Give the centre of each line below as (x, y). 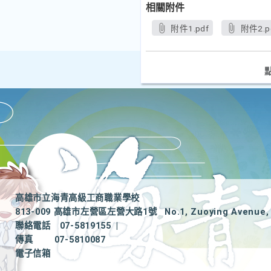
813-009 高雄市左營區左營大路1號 (86, 212)
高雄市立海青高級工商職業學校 (78, 198)
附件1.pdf (190, 28)
